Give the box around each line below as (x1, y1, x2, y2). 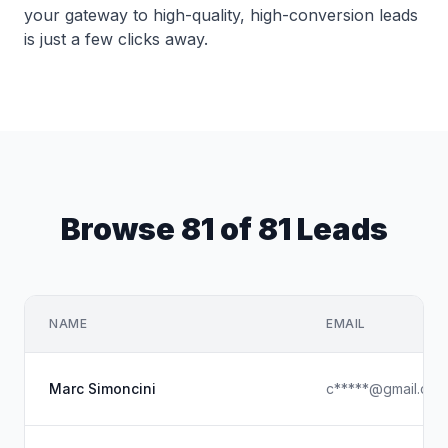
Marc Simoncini (49, 380, 156, 397)
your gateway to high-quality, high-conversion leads (24, 5, 418, 25)
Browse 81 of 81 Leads (60, 211, 388, 247)
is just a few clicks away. (24, 29, 208, 49)
